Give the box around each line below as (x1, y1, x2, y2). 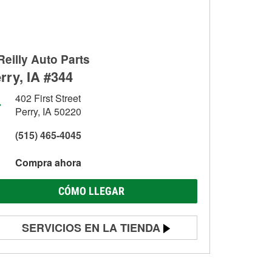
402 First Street (15, 91, 81, 105)
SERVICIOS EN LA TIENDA (22, 220, 160, 236)
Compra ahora (15, 155, 81, 169)
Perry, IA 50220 (15, 104, 81, 118)
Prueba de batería (22, 247, 92, 259)
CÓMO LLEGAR (58, 185, 124, 197)
